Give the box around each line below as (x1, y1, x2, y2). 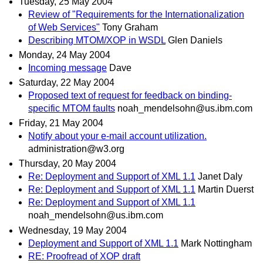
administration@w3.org (28, 144, 124, 154)
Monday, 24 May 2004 (19, 49, 110, 60)
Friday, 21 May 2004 (19, 118, 103, 129)
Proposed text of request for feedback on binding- (28, 90, 232, 100)
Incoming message (28, 62, 107, 73)
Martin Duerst (198, 184, 254, 195)
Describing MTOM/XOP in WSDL (28, 35, 166, 45)
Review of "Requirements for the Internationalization (28, 9, 244, 19)
